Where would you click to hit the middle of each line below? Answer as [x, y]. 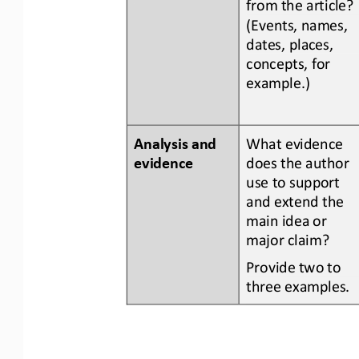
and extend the [297, 199]
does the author [299, 161]
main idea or [288, 218]
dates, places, [292, 41]
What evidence [296, 141]
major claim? [288, 238]
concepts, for [290, 61]
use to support [295, 180]
